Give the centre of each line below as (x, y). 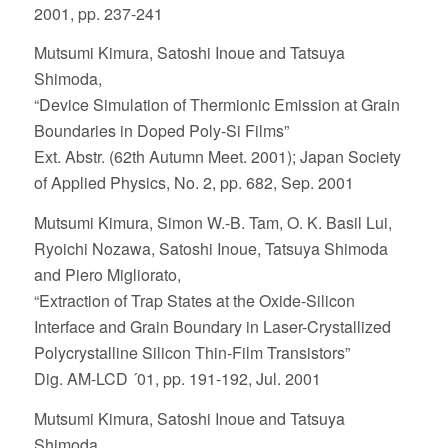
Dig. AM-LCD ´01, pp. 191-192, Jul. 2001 (177, 378)
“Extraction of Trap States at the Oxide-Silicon (194, 300)
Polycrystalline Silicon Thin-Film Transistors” (191, 352)
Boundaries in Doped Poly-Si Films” (161, 131)
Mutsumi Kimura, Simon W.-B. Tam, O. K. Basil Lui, (212, 222)
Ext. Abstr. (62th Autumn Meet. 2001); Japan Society (217, 157)
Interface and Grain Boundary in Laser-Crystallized (212, 326)
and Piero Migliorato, (107, 274)
